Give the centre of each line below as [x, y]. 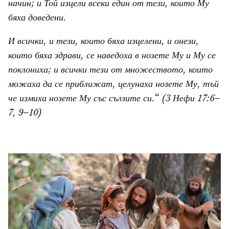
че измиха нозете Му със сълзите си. [82, 99]
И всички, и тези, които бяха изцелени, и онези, [104, 42]
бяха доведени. [37, 19]
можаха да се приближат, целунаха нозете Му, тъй [113, 85]
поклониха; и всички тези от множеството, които [110, 71]
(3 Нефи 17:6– [191, 99]
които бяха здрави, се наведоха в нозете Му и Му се [112, 56]
